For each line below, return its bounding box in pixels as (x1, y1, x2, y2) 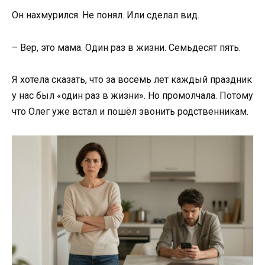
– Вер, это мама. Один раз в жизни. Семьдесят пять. (12, 41, 241, 53)
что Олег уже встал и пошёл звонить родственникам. (12, 105, 248, 117)
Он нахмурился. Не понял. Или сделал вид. (12, 9, 199, 21)
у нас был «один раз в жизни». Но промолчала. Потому (12, 89, 253, 101)
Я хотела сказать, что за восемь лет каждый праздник (12, 73, 252, 85)
